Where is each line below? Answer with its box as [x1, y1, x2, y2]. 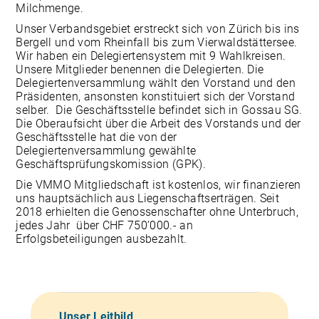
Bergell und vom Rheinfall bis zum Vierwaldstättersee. [16, 36, 298, 49]
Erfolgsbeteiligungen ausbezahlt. [16, 232, 187, 246]
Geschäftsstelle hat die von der [16, 130, 177, 144]
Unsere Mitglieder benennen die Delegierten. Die [16, 63, 264, 76]
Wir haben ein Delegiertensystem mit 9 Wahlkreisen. [16, 49, 286, 63]
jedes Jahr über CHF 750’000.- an [16, 219, 193, 232]
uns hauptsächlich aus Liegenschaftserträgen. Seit [16, 192, 280, 205]
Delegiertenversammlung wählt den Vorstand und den [16, 76, 296, 90]
